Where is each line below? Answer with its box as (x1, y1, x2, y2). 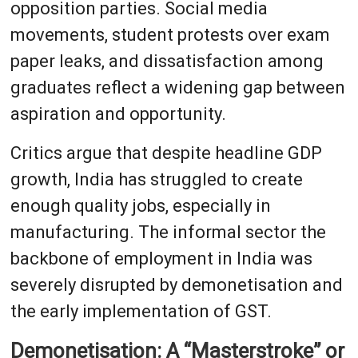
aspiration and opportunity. (10, 103, 226, 124)
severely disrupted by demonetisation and (10, 274, 343, 295)
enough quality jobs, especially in (10, 195, 271, 216)
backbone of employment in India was (10, 248, 312, 268)
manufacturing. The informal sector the (10, 221, 326, 242)
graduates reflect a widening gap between (10, 77, 345, 97)
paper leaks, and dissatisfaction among (10, 50, 324, 71)
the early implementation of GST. (10, 300, 272, 321)
